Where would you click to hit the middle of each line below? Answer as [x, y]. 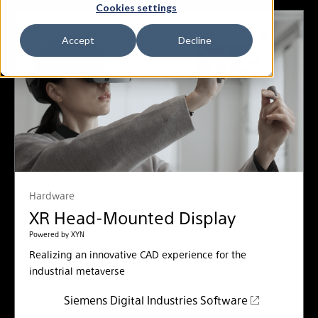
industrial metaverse [77, 271]
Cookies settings [136, 8]
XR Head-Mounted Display [132, 218]
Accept [78, 40]
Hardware [52, 196]
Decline [194, 40]
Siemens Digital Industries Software [155, 300]
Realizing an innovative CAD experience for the [138, 254]
